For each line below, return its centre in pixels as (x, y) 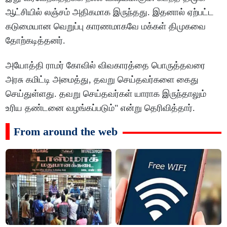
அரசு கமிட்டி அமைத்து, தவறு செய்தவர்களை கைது (102, 80)
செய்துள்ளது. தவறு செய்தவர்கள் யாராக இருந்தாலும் (106, 94)
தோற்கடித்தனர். (36, 41)
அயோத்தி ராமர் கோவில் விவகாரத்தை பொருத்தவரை (106, 66)
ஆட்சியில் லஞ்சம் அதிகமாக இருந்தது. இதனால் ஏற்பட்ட (110, 12)
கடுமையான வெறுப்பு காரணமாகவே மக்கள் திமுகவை (106, 27)
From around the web (66, 132)
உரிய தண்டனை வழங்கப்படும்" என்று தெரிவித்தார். (101, 108)
